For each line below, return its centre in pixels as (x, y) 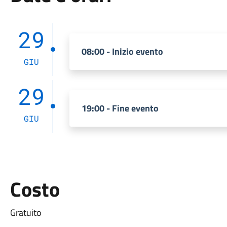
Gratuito (26, 213)
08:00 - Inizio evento (122, 51)
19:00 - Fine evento (120, 108)
